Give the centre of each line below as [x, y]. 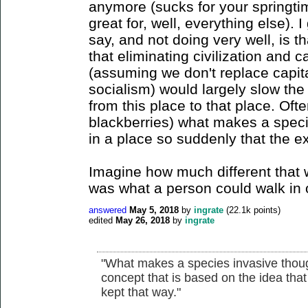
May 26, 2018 [143, 220]
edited [101, 220]
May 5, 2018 [154, 210]
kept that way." [141, 292]
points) [266, 210]
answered [108, 210]
